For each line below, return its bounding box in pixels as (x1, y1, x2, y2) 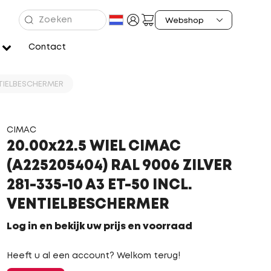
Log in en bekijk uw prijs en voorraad (6, 222, 192, 231)
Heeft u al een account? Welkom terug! (6, 252, 180, 260)
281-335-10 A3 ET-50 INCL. (6, 179, 192, 192)
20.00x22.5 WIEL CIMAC (6, 140, 181, 153)
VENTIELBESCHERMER (6, 198, 169, 211)
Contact (28, 44, 66, 51)
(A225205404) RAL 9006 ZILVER (6, 160, 232, 172)
